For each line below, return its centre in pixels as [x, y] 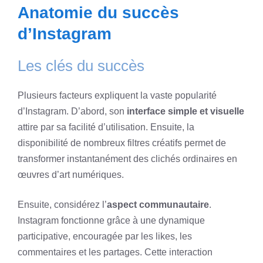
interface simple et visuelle [186, 111]
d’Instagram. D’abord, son [72, 111]
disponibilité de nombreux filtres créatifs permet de [122, 143]
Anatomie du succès [98, 12]
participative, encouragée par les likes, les [105, 236]
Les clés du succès [81, 65]
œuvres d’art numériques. [71, 174]
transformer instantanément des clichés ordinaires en [127, 159]
